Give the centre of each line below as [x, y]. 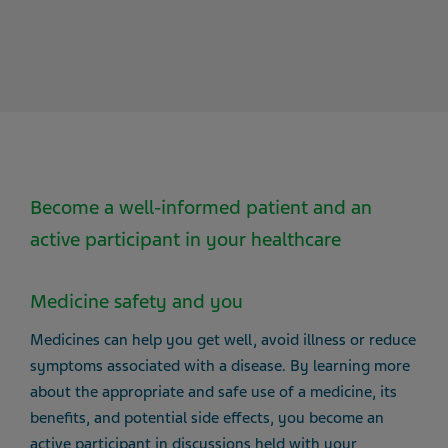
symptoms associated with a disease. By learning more [220, 366]
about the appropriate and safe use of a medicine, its [213, 392]
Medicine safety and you [136, 302]
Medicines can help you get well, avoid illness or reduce [223, 340]
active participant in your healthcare [185, 240]
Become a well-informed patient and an [201, 208]
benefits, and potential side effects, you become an [207, 418]
